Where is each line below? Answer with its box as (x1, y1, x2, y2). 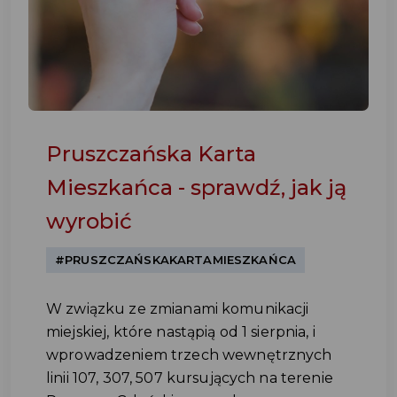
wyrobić (46, 208, 132, 234)
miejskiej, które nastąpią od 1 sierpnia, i (46, 323, 315, 340)
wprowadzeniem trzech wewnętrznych (46, 346, 332, 363)
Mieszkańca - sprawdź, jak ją (46, 175, 346, 200)
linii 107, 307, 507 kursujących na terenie (46, 370, 333, 386)
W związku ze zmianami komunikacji (46, 300, 309, 317)
